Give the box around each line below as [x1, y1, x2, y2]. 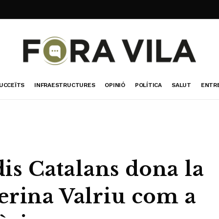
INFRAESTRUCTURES [34, 81, 95, 88]
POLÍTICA [134, 81, 162, 88]
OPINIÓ [105, 81, 125, 88]
